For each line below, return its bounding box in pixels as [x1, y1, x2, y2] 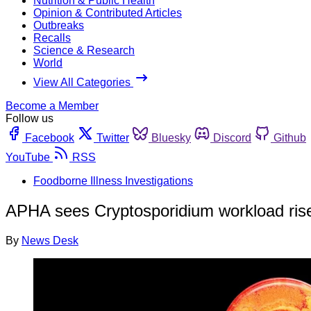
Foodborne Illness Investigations [33, 174, 193, 187]
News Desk [22, 234, 78, 246]
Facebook [25, 131, 74, 144]
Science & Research [33, 44, 135, 56]
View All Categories [33, 76, 133, 88]
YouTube [6, 151, 50, 163]
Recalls [33, 31, 71, 44]
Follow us [6, 112, 53, 124]
